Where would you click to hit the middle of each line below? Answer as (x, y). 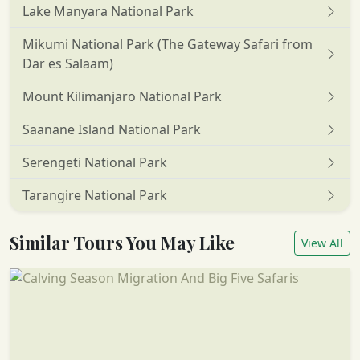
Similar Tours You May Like (122, 243)
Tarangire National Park (95, 195)
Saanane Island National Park (112, 129)
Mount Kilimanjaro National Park (122, 96)
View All (322, 243)
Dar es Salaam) (68, 63)
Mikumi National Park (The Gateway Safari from (168, 44)
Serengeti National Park (95, 162)
